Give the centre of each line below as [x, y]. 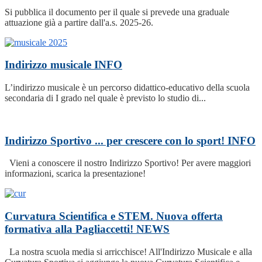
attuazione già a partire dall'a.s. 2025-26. [81, 22]
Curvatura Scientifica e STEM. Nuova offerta [114, 216]
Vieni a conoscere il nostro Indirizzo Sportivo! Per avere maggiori [128, 163]
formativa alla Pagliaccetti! [70, 229]
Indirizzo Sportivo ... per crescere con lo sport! [116, 140]
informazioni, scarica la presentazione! [76, 174]
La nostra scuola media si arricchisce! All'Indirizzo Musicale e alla [128, 251]
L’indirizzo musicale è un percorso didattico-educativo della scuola [127, 87]
